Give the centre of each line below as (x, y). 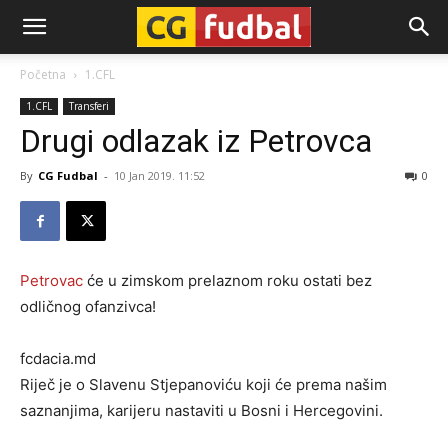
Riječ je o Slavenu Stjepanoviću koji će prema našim (203, 384)
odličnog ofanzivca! (88, 306)
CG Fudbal (68, 175)
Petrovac (51, 280)
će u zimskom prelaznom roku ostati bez (227, 280)
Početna (43, 74)
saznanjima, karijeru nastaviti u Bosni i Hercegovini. (201, 410)
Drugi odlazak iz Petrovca (196, 141)
